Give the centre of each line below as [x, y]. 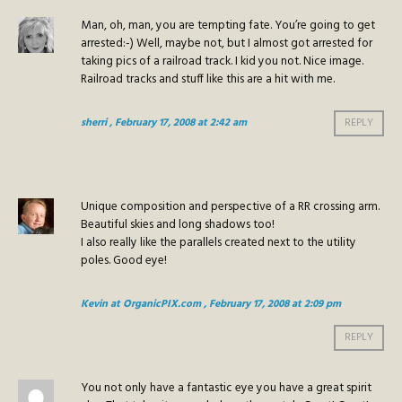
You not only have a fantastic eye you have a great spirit [226, 389]
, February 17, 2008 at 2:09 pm [272, 305]
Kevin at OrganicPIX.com [141, 305]
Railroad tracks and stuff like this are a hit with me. [208, 80]
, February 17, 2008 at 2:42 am [178, 123]
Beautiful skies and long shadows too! [178, 225]
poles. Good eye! [124, 261]
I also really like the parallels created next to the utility [218, 243]
